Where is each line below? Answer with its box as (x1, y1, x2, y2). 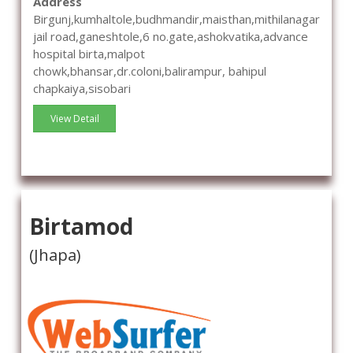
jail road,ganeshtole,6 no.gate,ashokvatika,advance (33, 28, 308, 45)
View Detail (50, 112, 99, 126)
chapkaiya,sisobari (33, 80, 131, 97)
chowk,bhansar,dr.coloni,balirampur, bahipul (33, 63, 266, 80)
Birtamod (29, 211, 133, 242)
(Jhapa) (29, 244, 81, 266)
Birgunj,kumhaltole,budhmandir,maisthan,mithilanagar (33, 11, 320, 28)
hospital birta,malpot (33, 46, 145, 62)
